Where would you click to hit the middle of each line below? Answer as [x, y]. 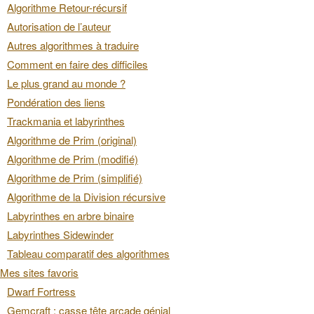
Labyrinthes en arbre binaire [70, 216]
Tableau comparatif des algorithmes [88, 253]
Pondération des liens [56, 102]
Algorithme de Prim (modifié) [73, 159]
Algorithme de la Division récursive [86, 197]
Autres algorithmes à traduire [73, 45]
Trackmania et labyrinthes [66, 121]
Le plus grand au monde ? [66, 83]
